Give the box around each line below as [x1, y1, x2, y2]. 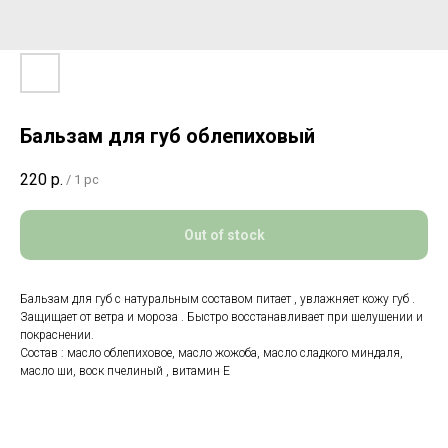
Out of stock [183, 227, 265, 244]
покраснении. [20, 328, 94, 343]
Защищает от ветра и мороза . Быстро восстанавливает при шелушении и [20, 310, 423, 325]
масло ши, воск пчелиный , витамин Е [20, 364, 230, 379]
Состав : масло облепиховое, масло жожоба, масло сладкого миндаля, [20, 346, 403, 361]
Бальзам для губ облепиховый [20, 124, 315, 148]
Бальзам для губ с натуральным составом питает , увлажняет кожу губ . [20, 292, 415, 307]
